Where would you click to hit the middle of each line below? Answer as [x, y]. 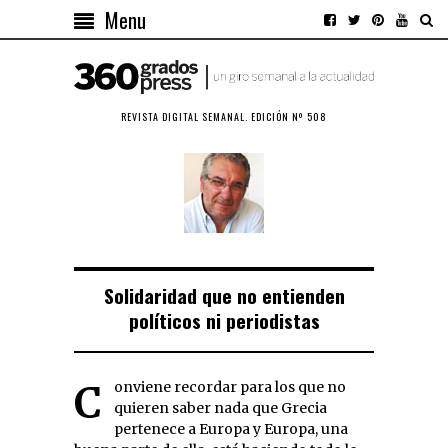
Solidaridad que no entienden [224, 295]
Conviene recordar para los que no [88, 402]
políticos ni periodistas [224, 320]
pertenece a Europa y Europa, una [231, 428]
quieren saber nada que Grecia [220, 407]
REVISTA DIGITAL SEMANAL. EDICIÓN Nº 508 [224, 116]
